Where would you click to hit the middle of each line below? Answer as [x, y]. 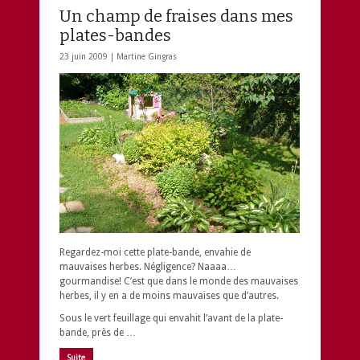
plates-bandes [115, 35]
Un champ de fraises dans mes [176, 16]
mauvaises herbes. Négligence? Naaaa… [148, 267]
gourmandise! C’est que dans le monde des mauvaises [179, 282]
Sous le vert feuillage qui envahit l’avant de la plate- [171, 319]
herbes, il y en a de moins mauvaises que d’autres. [169, 296]
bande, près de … [98, 333]
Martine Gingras [147, 56]
